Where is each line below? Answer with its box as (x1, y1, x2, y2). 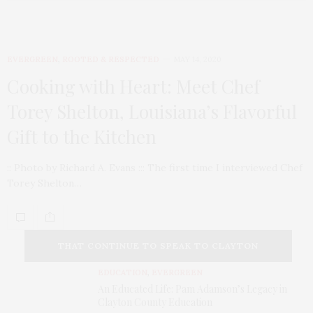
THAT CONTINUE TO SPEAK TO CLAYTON (58, 240, 259, 251)
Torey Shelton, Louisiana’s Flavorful (7, 99, 297, 124)
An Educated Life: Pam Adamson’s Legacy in (98, 282, 287, 296)
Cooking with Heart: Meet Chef (7, 73, 260, 99)
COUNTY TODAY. (118, 272, 198, 283)
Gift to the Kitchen (7, 124, 156, 149)
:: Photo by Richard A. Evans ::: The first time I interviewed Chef (7, 161, 303, 174)
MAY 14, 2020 (173, 54, 221, 64)
